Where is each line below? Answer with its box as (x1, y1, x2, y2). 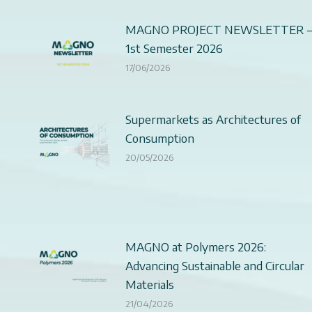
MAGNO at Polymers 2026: (125, 238, 266, 254)
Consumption (125, 130, 194, 146)
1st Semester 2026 (125, 40, 223, 56)
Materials (125, 276, 174, 292)
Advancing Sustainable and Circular (125, 257, 304, 273)
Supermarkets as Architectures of (125, 111, 301, 127)
